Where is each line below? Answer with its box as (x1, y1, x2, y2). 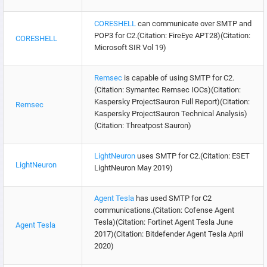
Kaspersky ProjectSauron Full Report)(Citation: (94, 97, 250, 107)
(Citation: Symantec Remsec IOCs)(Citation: (94, 85, 241, 95)
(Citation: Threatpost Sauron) (94, 121, 191, 131)
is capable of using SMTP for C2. (122, 73, 234, 83)
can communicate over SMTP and (136, 19, 252, 29)
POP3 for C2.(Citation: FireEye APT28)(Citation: (94, 31, 250, 41)
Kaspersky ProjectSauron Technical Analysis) (94, 109, 247, 119)
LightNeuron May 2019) (94, 163, 173, 173)
